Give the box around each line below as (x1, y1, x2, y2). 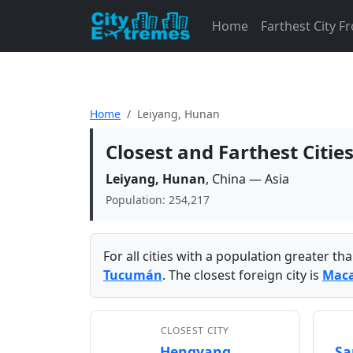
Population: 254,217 (106, 192, 210, 207)
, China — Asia (206, 170, 289, 188)
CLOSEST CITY (160, 324, 230, 337)
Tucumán (103, 266, 162, 284)
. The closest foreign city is (162, 266, 322, 284)
